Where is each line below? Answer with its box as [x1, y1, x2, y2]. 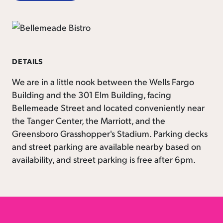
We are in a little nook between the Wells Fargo [12, 75, 194, 87]
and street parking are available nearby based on [12, 140, 201, 152]
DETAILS [12, 56, 44, 66]
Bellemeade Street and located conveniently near [12, 101, 205, 113]
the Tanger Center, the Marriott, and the [12, 114, 165, 126]
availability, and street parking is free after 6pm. [12, 153, 196, 165]
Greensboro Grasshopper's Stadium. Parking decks [12, 127, 208, 139]
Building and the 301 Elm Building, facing [12, 88, 171, 100]
